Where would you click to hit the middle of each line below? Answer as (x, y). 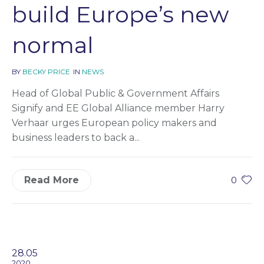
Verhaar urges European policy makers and (114, 123)
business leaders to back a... (76, 137)
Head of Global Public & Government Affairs (115, 93)
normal (53, 45)
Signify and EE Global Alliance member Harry (118, 108)
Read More (52, 180)
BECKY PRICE (46, 71)
